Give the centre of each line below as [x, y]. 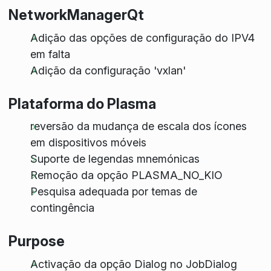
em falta [50, 54]
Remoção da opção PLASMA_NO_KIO [126, 175]
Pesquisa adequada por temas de [113, 192]
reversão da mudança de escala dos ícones [138, 126]
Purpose [36, 241]
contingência [62, 208]
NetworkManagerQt [76, 15]
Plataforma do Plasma [82, 103]
